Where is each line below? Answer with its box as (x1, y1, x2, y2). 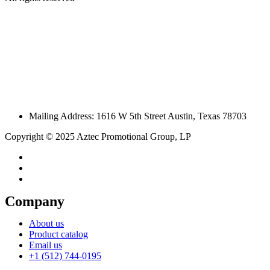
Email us (29, 239, 62, 250)
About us (29, 218, 64, 228)
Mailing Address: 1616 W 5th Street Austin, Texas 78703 (29, 110, 246, 121)
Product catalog (29, 228, 88, 239)
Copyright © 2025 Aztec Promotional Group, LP (5, 131, 191, 142)
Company (5, 193, 64, 209)
